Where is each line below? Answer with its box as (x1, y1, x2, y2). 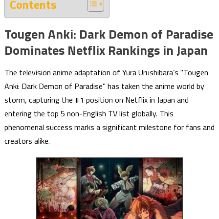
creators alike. (4, 135, 50, 147)
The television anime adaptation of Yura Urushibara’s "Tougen (4, 66, 208, 78)
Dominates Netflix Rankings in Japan (4, 41, 208, 60)
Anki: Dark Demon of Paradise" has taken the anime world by (4, 80, 204, 92)
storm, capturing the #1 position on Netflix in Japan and (4, 94, 189, 106)
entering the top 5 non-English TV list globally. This (4, 108, 174, 119)
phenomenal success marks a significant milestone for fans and (4, 121, 215, 133)
